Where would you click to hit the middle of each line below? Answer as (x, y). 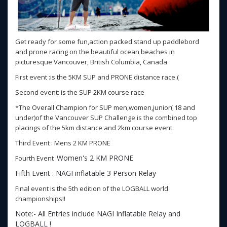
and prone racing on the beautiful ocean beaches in (95, 52)
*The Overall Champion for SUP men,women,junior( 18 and (105, 107)
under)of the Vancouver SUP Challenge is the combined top (106, 118)
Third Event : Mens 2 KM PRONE (63, 143)
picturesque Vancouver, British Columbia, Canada (91, 62)
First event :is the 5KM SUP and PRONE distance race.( (97, 77)
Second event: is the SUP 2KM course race (80, 92)
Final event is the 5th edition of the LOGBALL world (92, 188)
